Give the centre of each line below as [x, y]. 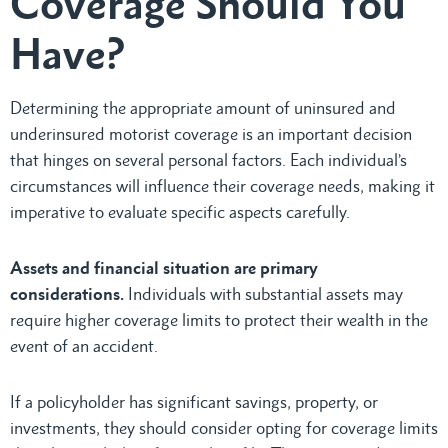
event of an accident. [84, 345]
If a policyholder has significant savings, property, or [194, 401]
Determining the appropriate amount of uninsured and [203, 107]
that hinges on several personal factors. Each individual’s [208, 159]
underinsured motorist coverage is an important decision [211, 133]
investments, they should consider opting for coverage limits [224, 427]
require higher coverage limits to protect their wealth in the [219, 319]
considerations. [67, 293]
